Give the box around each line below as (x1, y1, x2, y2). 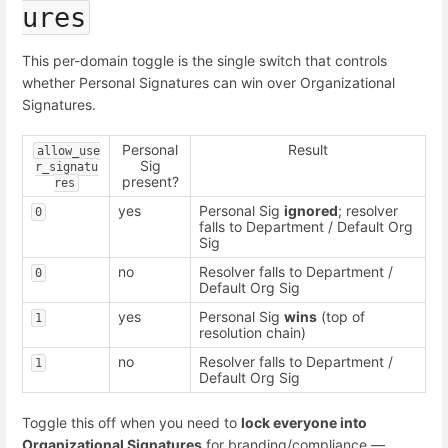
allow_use (36, 144, 100, 159)
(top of (317, 308, 365, 326)
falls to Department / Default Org (199, 218, 413, 236)
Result (288, 141, 328, 159)
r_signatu (34, 160, 98, 175)
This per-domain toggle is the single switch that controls (22, 51, 387, 69)
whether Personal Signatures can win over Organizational (22, 73, 395, 91)
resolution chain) (199, 324, 306, 342)
